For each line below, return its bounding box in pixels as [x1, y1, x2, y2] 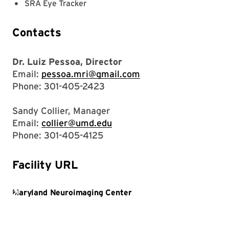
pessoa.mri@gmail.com [41, 68, 140, 79]
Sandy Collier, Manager [12, 105, 110, 116]
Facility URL [12, 157, 78, 171]
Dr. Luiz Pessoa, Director [12, 56, 122, 67]
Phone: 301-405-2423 [12, 80, 105, 91]
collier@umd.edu [41, 117, 112, 128]
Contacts [12, 25, 61, 39]
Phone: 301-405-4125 [12, 129, 103, 141]
